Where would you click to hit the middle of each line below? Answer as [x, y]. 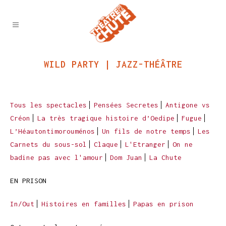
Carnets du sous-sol [48, 144]
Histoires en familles [84, 204]
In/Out [22, 204]
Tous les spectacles [48, 105]
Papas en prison [163, 204]
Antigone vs [188, 105]
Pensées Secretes [126, 105]
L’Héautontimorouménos [52, 131]
